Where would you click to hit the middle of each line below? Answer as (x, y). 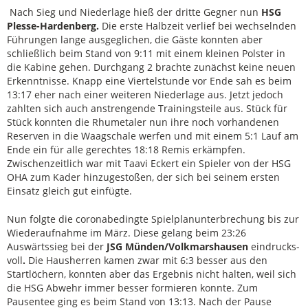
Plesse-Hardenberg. (54, 25)
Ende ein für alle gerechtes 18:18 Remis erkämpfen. (126, 149)
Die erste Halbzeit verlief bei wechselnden (199, 25)
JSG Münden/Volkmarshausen (179, 247)
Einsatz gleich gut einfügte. (69, 190)
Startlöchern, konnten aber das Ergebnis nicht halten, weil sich (152, 274)
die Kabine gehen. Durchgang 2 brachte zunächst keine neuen (151, 67)
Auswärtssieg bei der (57, 247)
